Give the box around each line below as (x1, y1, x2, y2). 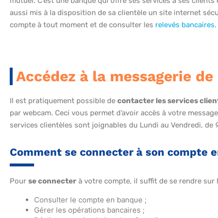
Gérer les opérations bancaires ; (34, 205, 145, 215)
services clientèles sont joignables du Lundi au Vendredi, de (10, 121, 215, 130)
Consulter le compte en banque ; (34, 195, 146, 205)
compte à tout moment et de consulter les (10, 20, 155, 30)
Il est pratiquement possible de (10, 96, 117, 106)
